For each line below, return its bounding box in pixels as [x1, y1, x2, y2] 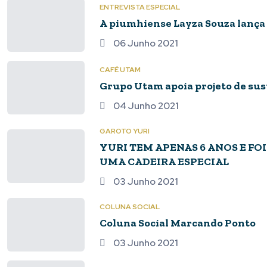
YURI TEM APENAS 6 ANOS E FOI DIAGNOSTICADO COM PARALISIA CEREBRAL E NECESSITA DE [100, 141, 155, 154]
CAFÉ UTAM [100, 65, 141, 74]
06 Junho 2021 [111, 37, 178, 49]
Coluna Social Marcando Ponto [100, 216, 256, 229]
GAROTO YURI [100, 126, 150, 136]
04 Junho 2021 [111, 100, 179, 112]
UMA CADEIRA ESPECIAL [100, 155, 229, 168]
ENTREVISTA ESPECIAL [100, 2, 180, 12]
